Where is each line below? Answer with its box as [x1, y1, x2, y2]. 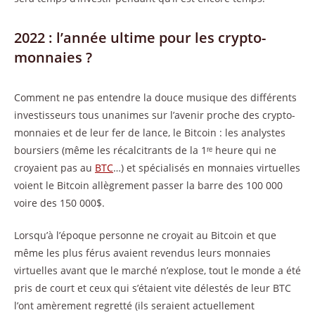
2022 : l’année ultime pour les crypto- [14, 27, 266, 47]
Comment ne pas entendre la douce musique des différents [14, 90, 297, 104]
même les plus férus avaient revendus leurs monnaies [14, 245, 271, 259]
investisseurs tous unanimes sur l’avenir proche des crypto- [14, 108, 295, 122]
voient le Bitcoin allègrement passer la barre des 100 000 [14, 178, 283, 192]
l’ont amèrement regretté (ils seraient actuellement [14, 298, 255, 312]
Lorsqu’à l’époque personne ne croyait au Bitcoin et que [14, 228, 276, 242]
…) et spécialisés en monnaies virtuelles [113, 160, 300, 174]
